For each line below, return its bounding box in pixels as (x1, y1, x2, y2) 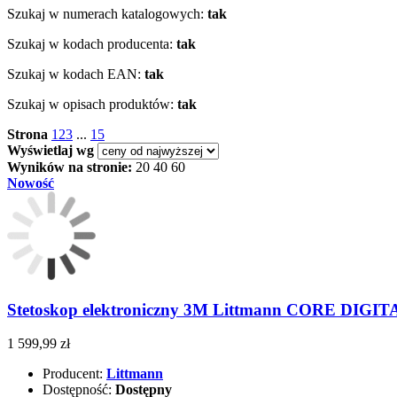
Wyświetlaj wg (7, 142, 94, 158)
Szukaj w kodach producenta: (7, 35, 173, 51)
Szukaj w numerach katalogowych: (7, 5, 204, 21)
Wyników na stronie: (7, 159, 132, 175)
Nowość (7, 175, 54, 191)
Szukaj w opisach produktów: (7, 96, 174, 112)
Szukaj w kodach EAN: (7, 66, 141, 82)
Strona (7, 126, 48, 142)
